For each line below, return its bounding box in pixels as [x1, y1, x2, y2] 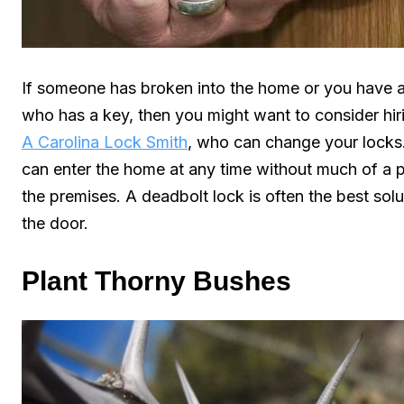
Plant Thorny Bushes [22, 265, 291, 296]
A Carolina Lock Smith [22, 132, 188, 151]
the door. [22, 213, 88, 233]
